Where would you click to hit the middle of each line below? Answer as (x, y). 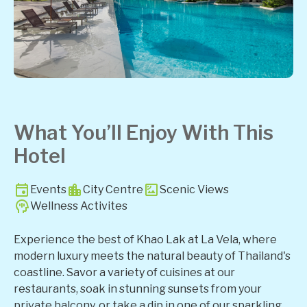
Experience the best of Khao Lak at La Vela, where (145, 240)
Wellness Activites (79, 206)
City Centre (113, 190)
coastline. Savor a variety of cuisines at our (124, 273)
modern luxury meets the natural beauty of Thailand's (152, 256)
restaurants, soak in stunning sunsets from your (138, 289)
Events (48, 190)
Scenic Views (194, 190)
